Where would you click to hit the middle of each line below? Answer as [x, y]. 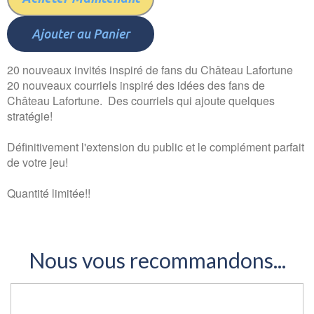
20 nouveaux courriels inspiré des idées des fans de [136, 85]
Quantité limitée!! [49, 193]
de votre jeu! [37, 162]
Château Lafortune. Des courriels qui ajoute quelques [141, 101]
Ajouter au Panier [81, 34]
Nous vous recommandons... [157, 260]
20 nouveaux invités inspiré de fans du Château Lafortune [150, 70]
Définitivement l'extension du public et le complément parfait [156, 147]
